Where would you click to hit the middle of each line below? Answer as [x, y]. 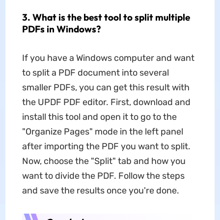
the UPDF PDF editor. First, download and [106, 102]
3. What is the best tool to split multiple [106, 17]
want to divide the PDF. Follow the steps [103, 176]
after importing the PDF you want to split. [106, 146]
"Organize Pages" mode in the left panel [102, 131]
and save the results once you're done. [100, 190]
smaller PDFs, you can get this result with [106, 87]
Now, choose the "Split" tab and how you [104, 161]
